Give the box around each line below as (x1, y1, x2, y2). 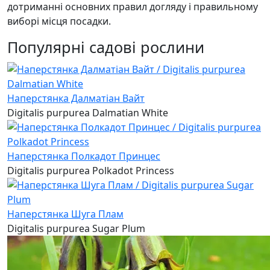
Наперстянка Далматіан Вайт (7, 91, 145, 105)
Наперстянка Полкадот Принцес (7, 149, 160, 163)
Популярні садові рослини (7, 36, 204, 57)
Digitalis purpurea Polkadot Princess (7, 163, 174, 177)
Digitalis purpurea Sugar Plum (7, 221, 145, 235)
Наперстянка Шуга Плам (7, 207, 124, 221)
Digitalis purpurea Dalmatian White (7, 105, 168, 119)
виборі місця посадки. (7, 14, 111, 28)
